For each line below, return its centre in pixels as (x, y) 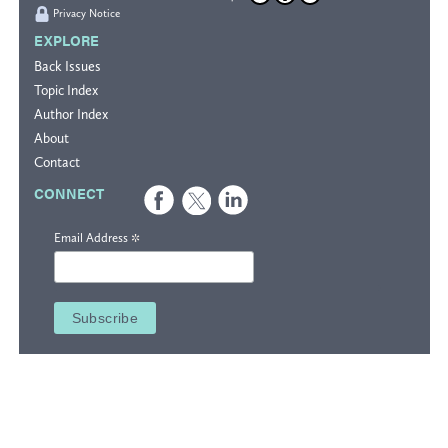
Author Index (70, 115)
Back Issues (67, 67)
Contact (56, 163)
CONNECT (68, 193)
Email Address (92, 238)
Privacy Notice (86, 14)
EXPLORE (66, 40)
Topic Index (65, 91)
